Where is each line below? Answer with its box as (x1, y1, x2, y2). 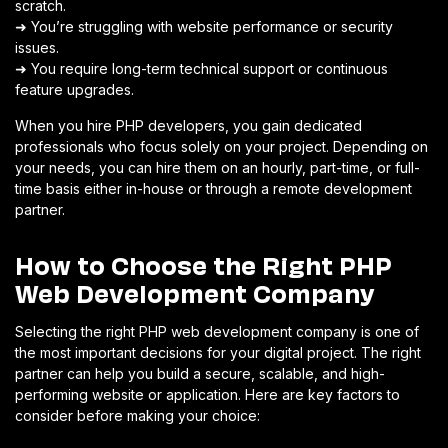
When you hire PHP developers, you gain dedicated (15, 116, 362, 134)
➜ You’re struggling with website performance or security (15, 17, 393, 35)
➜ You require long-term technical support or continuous (15, 59, 388, 77)
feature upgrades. (15, 80, 134, 98)
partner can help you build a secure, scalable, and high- (15, 364, 385, 382)
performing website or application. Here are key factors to (15, 385, 400, 403)
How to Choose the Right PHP (15, 245, 392, 281)
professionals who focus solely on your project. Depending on (15, 137, 428, 155)
